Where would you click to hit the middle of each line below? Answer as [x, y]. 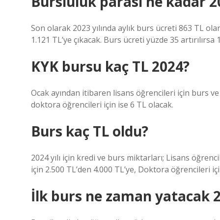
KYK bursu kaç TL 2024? [110, 66]
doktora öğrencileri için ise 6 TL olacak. [102, 105]
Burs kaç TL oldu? [90, 131]
